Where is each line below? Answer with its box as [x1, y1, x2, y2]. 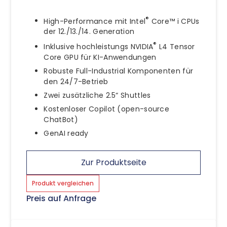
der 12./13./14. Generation [44, 26, 135, 37]
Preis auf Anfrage [26, 192, 97, 204]
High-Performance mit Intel [44, 16, 146, 26]
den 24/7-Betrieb [44, 76, 108, 87]
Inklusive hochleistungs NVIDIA [44, 41, 154, 52]
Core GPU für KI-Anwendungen [44, 52, 157, 62]
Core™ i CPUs [149, 16, 200, 26]
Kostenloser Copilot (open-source [44, 103, 170, 114]
